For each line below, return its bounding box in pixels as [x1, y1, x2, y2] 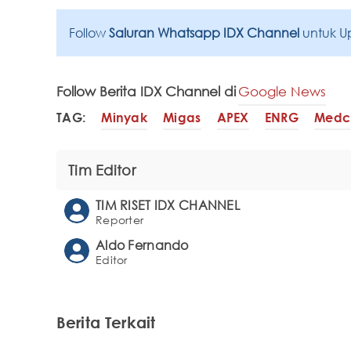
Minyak [101, 110, 148, 126]
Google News [238, 82, 326, 100]
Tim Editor [68, 161, 136, 179]
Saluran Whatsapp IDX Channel [109, 24, 302, 41]
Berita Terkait [56, 312, 156, 331]
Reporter [96, 212, 144, 226]
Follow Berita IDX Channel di [56, 82, 236, 100]
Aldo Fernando [96, 237, 189, 253]
